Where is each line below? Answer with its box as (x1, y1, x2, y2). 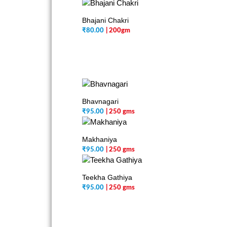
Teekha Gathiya (82, 173, 132, 181)
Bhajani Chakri (82, 16, 129, 24)
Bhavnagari (82, 97, 119, 105)
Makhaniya (82, 135, 117, 143)
